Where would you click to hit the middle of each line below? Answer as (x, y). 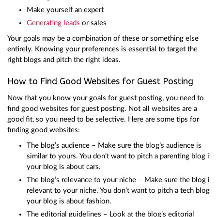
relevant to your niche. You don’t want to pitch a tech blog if (121, 190)
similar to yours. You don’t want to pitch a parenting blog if (119, 156)
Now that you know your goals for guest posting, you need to (106, 98)
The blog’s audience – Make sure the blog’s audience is (114, 145)
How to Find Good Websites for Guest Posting (100, 81)
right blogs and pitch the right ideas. (64, 60)
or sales (93, 23)
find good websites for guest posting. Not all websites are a (102, 108)
